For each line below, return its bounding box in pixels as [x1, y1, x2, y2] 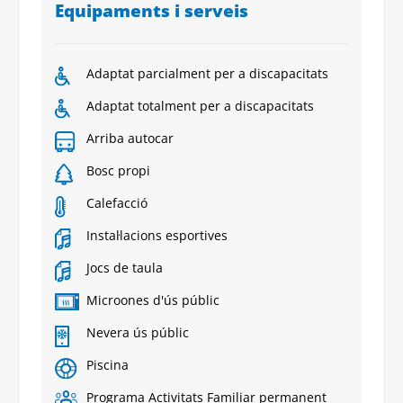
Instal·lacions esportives [86, 226, 228, 244]
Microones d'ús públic [86, 291, 219, 309]
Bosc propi [86, 161, 150, 179]
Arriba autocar [86, 129, 174, 147]
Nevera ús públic [86, 323, 189, 341]
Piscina [86, 355, 129, 373]
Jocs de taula [86, 258, 163, 276]
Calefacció [86, 193, 148, 211]
